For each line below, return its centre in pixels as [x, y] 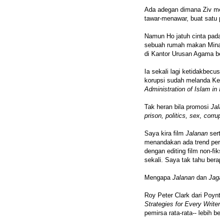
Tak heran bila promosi [178, 107]
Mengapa [158, 178]
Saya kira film [165, 134]
